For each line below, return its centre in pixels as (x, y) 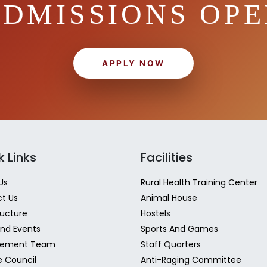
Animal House (169, 198)
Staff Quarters (171, 244)
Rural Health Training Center (199, 182)
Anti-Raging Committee (191, 260)
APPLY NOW (133, 63)
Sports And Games (179, 229)
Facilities (167, 157)
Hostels (156, 213)
